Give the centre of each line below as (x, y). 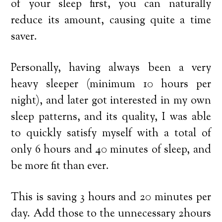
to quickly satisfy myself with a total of (111, 134)
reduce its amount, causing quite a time (111, 21)
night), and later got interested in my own (111, 101)
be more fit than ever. (60, 166)
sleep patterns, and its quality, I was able (111, 117)
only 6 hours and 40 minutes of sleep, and (111, 150)
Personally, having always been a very (111, 68)
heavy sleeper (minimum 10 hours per (111, 84)
